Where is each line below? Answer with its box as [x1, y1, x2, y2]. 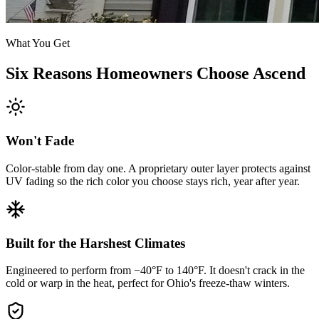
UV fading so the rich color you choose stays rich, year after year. [6, 174, 300, 187]
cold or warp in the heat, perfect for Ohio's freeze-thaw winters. [6, 277, 290, 290]
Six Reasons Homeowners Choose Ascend [6, 63, 305, 83]
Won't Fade [6, 133, 74, 149]
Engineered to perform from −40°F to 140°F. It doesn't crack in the [6, 264, 305, 277]
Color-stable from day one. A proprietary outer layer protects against [6, 162, 310, 174]
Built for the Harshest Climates [6, 235, 185, 251]
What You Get [6, 36, 70, 49]
